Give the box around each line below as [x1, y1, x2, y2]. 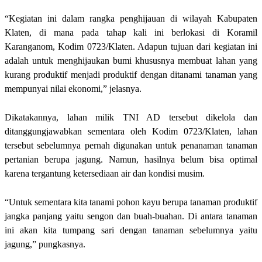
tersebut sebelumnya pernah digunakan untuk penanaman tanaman [5, 140, 257, 150]
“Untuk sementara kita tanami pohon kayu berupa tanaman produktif [5, 196, 257, 207]
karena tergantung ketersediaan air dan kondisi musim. [5, 168, 205, 178]
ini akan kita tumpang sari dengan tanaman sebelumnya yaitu [5, 225, 257, 235]
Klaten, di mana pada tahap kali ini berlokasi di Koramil [5, 27, 257, 37]
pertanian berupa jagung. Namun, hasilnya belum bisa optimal [5, 154, 257, 164]
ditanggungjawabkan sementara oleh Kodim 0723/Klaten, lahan [5, 126, 257, 136]
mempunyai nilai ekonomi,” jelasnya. [5, 83, 142, 94]
